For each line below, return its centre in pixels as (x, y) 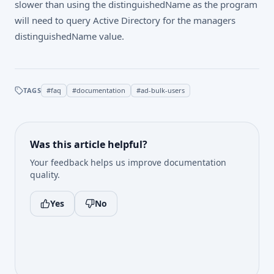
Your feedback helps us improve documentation (128, 162)
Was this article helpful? (89, 144)
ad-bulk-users (163, 90)
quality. (45, 174)
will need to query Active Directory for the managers (125, 20)
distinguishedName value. (69, 36)
